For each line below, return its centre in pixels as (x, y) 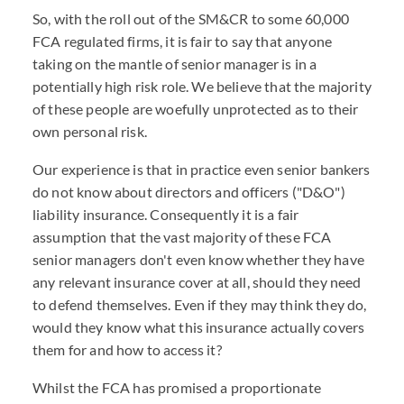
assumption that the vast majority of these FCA (182, 237)
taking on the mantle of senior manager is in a (175, 64)
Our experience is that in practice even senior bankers (202, 169)
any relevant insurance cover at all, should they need (197, 282)
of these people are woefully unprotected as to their (196, 109)
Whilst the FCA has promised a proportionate (177, 387)
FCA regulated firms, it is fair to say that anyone (183, 41)
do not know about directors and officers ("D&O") (189, 192)
